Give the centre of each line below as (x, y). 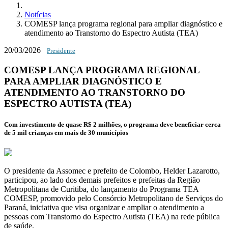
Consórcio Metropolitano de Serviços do (158, 198)
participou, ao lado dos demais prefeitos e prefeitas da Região (102, 180)
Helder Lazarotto (191, 170)
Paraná (15, 207)
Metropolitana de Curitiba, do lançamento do (77, 189)
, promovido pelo (65, 198)
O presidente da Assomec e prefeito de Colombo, (84, 170)
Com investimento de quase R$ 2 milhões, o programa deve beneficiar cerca (112, 124)
